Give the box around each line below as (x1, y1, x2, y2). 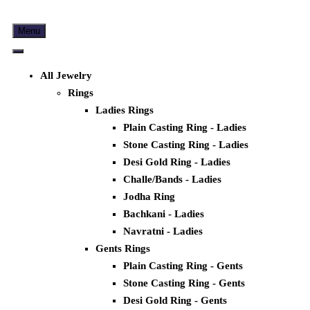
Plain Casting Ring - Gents (123, 260, 243, 272)
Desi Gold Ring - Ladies (123, 156, 230, 168)
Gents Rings (95, 243, 150, 255)
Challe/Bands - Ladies (123, 174, 221, 185)
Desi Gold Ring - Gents (123, 295, 227, 307)
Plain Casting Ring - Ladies (123, 122, 246, 134)
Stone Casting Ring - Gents (123, 277, 245, 289)
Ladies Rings (95, 104, 154, 116)
